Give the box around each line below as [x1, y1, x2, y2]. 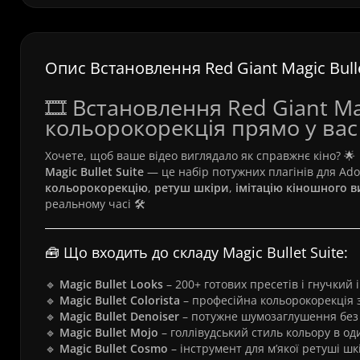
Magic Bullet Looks [59, 276, 163, 292]
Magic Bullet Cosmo [59, 341, 168, 356]
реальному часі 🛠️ [45, 196, 145, 211]
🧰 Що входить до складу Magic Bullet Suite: [45, 243, 348, 262]
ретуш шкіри [154, 180, 229, 195]
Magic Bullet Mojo [59, 325, 158, 340]
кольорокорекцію [45, 180, 148, 195]
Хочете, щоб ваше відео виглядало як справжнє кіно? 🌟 [45, 148, 355, 163]
